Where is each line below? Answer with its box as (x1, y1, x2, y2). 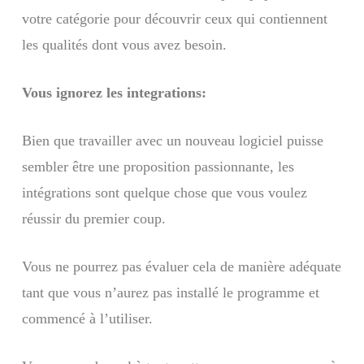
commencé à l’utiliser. (21, 310, 153, 327)
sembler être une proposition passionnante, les (21, 158, 294, 175)
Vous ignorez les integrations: (21, 84, 206, 101)
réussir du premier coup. (21, 210, 166, 227)
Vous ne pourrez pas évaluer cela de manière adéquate (21, 258, 341, 275)
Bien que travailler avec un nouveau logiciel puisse (21, 132, 323, 149)
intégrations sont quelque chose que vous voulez (21, 184, 307, 201)
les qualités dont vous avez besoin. (21, 36, 227, 53)
